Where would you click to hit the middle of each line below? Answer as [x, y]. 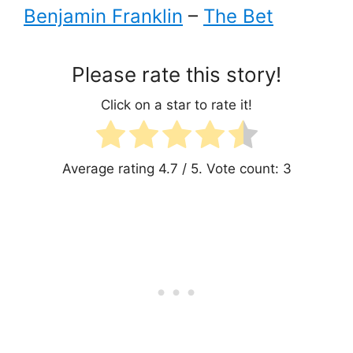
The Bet [238, 17]
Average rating [110, 169]
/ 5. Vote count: [230, 169]
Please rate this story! [176, 75]
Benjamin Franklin [103, 17]
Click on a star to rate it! [176, 104]
